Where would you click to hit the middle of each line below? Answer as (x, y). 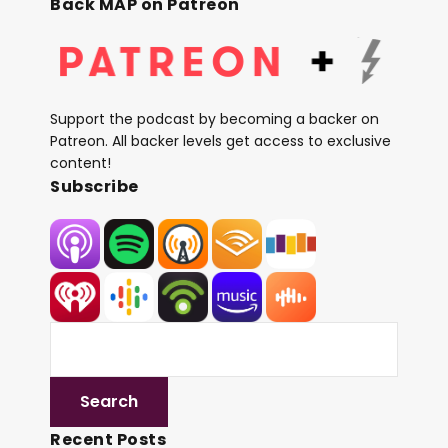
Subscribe (94, 186)
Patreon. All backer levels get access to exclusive (220, 140)
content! (80, 162)
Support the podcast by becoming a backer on (214, 118)
